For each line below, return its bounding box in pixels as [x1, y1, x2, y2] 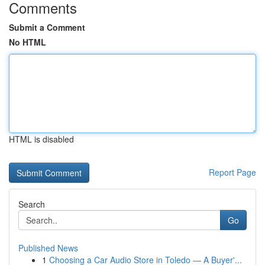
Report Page [209, 166, 256, 178]
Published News [18, 242, 78, 254]
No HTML [9, 36, 46, 48]
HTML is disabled [9, 133, 74, 145]
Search [18, 198, 45, 210]
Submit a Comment [9, 21, 85, 33]
